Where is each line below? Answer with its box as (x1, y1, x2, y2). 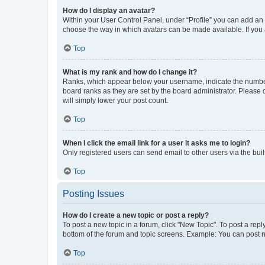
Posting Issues (63, 188, 124, 199)
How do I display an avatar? (63, 6, 155, 15)
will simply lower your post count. (63, 96, 168, 105)
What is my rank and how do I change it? (63, 67, 197, 76)
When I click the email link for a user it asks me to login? (63, 138, 250, 147)
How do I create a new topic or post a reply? (63, 211, 209, 219)
